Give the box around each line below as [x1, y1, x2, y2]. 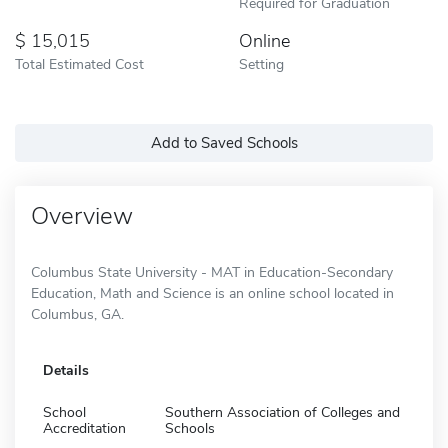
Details [43, 360, 89, 380]
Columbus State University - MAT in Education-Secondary [31, 262, 393, 282]
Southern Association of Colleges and [165, 402, 400, 422]
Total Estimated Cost [15, 53, 144, 74]
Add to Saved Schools [150, 132, 298, 153]
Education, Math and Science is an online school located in [31, 283, 394, 303]
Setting [239, 53, 284, 74]
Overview [31, 199, 133, 232]
